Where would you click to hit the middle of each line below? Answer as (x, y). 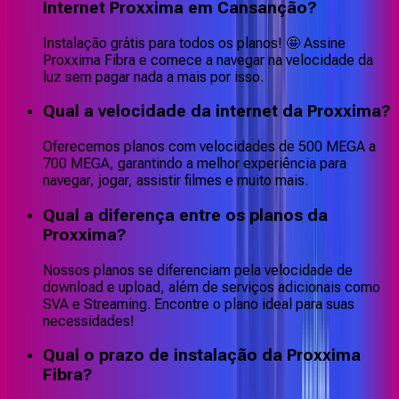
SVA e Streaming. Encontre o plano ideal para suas (199, 304)
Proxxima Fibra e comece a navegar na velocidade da (208, 60)
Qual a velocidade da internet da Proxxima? (217, 112)
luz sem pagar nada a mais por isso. (153, 77)
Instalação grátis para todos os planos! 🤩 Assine (194, 43)
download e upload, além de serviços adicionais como (212, 287)
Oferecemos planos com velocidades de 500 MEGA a (209, 147)
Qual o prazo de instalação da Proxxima (202, 356)
